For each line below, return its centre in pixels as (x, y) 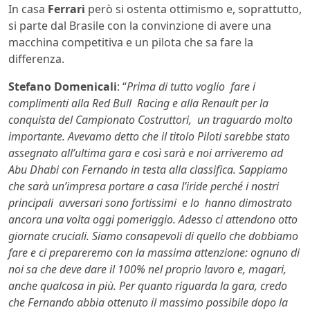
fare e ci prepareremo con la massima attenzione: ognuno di (154, 253)
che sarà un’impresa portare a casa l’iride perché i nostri (144, 186)
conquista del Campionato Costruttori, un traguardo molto (151, 120)
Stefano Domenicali (63, 87)
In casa (28, 9)
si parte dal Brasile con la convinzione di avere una (140, 26)
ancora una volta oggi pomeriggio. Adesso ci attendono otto (153, 220)
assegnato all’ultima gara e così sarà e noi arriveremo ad (146, 153)
